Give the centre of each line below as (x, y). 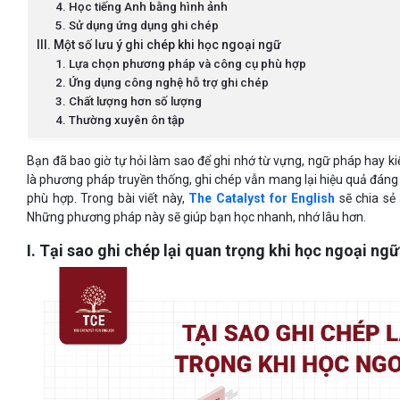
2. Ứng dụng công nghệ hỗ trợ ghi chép (162, 83)
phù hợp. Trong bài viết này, (108, 199)
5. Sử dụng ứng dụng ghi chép (139, 26)
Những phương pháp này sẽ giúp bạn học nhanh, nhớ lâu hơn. (197, 217)
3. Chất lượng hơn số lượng (129, 102)
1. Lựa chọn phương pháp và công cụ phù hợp (181, 64)
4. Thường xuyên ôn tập (121, 121)
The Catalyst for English (262, 199)
